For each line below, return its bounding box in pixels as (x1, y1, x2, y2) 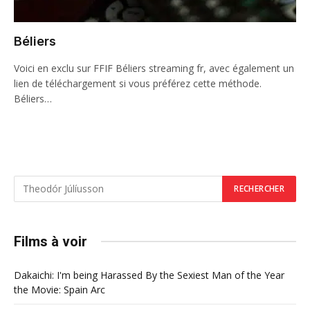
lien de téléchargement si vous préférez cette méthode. (14, 76, 262, 90)
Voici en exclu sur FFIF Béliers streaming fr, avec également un (14, 61, 294, 75)
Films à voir (14, 232, 87, 250)
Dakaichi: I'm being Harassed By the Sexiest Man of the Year (14, 268, 284, 282)
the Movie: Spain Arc (14, 282, 105, 296)
